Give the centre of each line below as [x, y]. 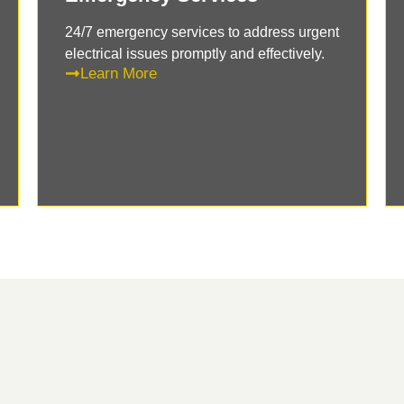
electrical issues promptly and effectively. [194, 53]
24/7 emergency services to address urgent [202, 32]
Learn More [118, 73]
